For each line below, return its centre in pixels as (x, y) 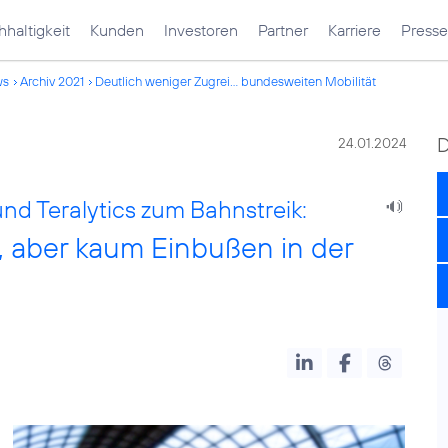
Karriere (354, 30)
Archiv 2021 (52, 81)
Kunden (117, 30)
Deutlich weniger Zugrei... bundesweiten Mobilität (235, 81)
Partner (283, 30)
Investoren (201, 30)
